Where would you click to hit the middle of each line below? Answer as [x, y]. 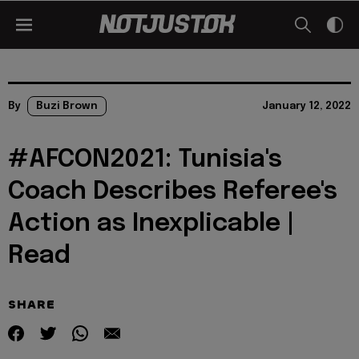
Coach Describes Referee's [173, 192]
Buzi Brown [67, 106]
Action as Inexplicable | [151, 224]
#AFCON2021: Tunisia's [145, 160]
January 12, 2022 [307, 106]
